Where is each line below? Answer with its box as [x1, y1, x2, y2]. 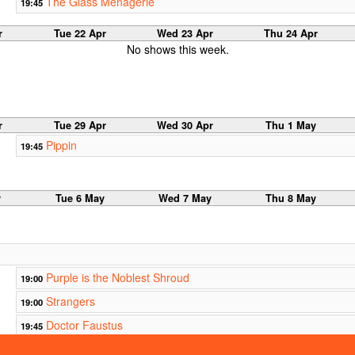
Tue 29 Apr [53, 118, 106, 133]
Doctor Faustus [45, 317, 123, 334]
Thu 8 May [265, 191, 316, 206]
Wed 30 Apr [157, 118, 214, 133]
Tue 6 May [55, 191, 105, 206]
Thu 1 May [265, 118, 316, 133]
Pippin [45, 137, 77, 154]
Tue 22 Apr [53, 25, 106, 40]
